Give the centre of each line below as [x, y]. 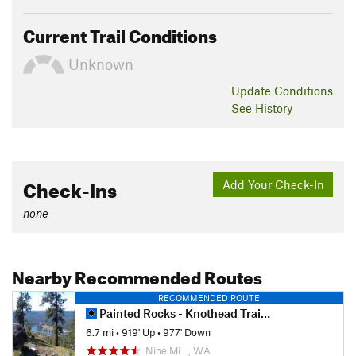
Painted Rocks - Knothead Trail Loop [179, 313]
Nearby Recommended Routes [137, 274]
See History [262, 108]
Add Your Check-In [273, 184]
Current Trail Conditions [120, 33]
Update [253, 90]
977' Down [187, 332]
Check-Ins [70, 187]
